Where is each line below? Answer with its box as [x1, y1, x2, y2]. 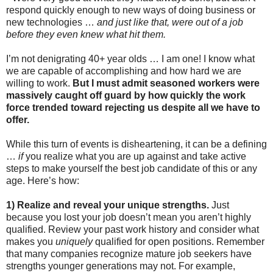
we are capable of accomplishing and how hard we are [6, 65, 241, 76]
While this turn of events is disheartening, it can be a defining [6, 138, 267, 149]
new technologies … [6, 16, 97, 27]
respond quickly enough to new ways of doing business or [6, 4, 255, 15]
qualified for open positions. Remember [93, 236, 264, 247]
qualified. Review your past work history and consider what [6, 224, 259, 235]
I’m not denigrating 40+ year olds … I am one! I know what [6, 53, 255, 64]
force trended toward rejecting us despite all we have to [6, 102, 260, 113]
